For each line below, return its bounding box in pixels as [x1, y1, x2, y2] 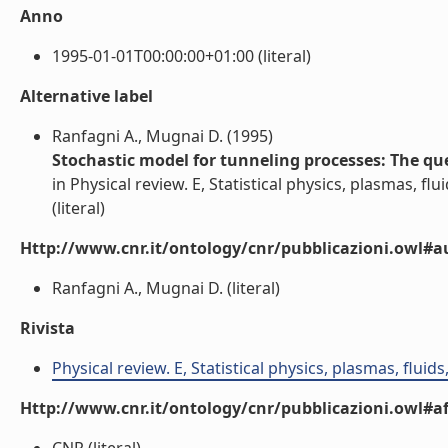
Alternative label [20, 85, 153, 107]
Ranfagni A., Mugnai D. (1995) [52, 125, 273, 147]
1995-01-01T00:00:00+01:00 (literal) [52, 45, 311, 67]
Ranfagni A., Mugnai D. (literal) [52, 277, 280, 299]
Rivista [20, 317, 75, 339]
